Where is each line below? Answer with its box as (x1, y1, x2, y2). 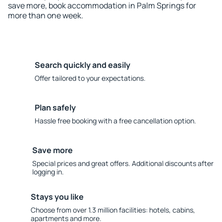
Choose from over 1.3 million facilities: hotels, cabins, (30, 205, 195, 215)
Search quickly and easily (35, 59, 130, 70)
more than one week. (8, 10, 83, 21)
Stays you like (30, 191, 84, 202)
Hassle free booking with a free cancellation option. (35, 116, 196, 125)
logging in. (32, 167, 64, 176)
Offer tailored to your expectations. (35, 73, 146, 83)
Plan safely (35, 102, 76, 113)
